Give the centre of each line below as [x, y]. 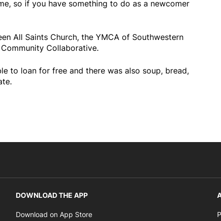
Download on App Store [54, 214]
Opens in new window [128, 213]
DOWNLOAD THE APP [52, 195]
